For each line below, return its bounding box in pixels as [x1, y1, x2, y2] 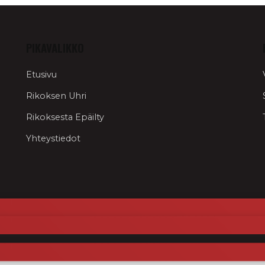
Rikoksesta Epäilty [26, 112, 104, 122]
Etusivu [26, 69, 57, 80]
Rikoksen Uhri [26, 91, 86, 101]
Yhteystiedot [26, 133, 80, 144]
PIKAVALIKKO [26, 39, 84, 56]
